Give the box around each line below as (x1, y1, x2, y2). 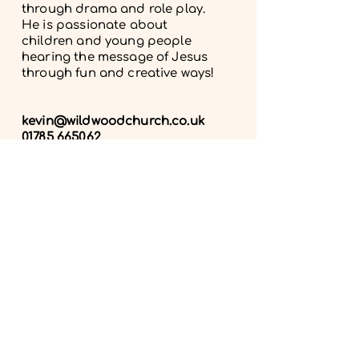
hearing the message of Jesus (22, 50, 208, 65)
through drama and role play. (22, 2, 206, 17)
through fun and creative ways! (22, 67, 215, 81)
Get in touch (84, 330, 169, 346)
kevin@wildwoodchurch (22, 115, 169, 129)
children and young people (22, 34, 192, 49)
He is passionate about (22, 18, 168, 33)
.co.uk (169, 115, 205, 129)
